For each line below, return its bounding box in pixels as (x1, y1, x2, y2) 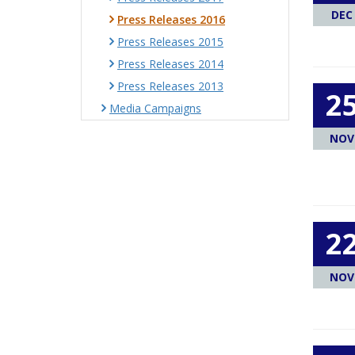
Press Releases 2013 (117, 78, 223, 94)
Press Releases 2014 (117, 56, 223, 71)
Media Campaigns (109, 101, 201, 116)
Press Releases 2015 (117, 34, 223, 49)
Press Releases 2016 (117, 12, 225, 27)
